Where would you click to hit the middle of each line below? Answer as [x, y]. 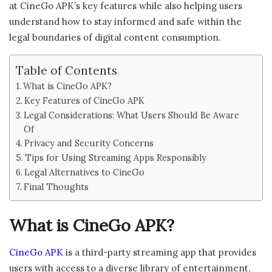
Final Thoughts [56, 186]
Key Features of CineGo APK [84, 100]
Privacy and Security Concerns [89, 143]
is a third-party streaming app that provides [160, 252]
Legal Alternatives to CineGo [84, 172]
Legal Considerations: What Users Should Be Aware [131, 115]
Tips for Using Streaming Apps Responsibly [115, 157]
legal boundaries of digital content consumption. [115, 37]
